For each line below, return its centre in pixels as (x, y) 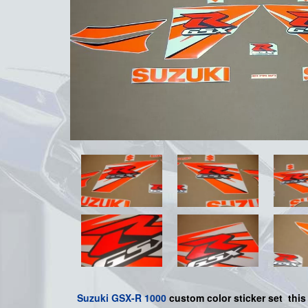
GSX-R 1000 (139, 298)
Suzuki (93, 298)
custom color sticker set (226, 298)
